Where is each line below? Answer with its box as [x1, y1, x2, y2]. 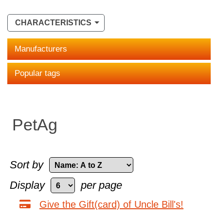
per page [81, 179, 122, 191]
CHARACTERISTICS [15, 18, 91, 27]
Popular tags [15, 69, 60, 78]
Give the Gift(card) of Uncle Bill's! [39, 199, 183, 210]
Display [10, 179, 45, 191]
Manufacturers [15, 44, 67, 54]
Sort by [10, 159, 43, 171]
